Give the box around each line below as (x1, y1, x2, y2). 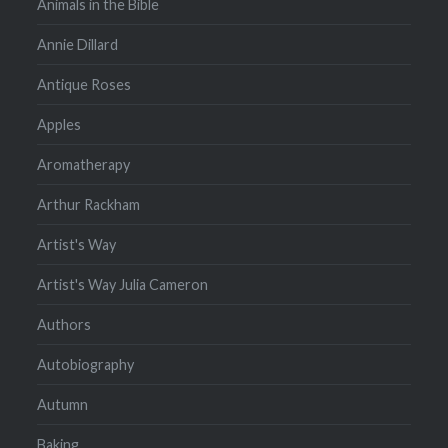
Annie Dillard (37, 35, 119, 53)
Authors (37, 315, 92, 333)
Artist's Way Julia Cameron (37, 275, 209, 293)
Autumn (37, 395, 89, 413)
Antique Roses (37, 75, 132, 93)
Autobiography (37, 355, 135, 373)
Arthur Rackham (37, 195, 141, 213)
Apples (37, 115, 82, 133)
